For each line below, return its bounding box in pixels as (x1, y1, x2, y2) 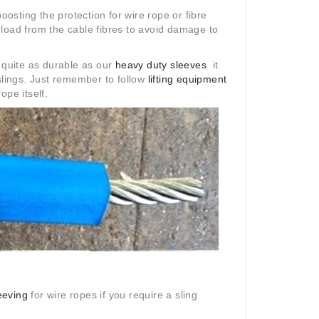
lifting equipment (147, 73, 227, 85)
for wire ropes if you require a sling (31, 289, 198, 301)
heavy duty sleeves (115, 59, 206, 71)
